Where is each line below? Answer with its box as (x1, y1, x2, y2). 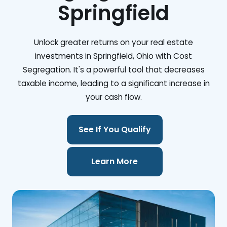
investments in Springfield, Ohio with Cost (35, 51, 192, 61)
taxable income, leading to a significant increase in (17, 78, 210, 89)
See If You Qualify (78, 124, 151, 136)
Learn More (91, 156, 138, 168)
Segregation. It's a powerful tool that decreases (22, 64, 205, 75)
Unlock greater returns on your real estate (34, 37, 193, 48)
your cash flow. (85, 92, 142, 102)
